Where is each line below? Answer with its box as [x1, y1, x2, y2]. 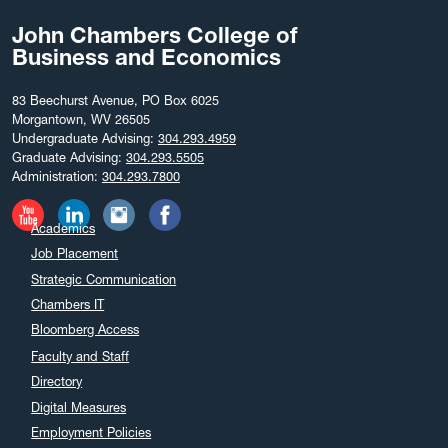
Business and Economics [12, 43, 281, 72]
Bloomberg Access [31, 322, 140, 338]
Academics [31, 220, 96, 236]
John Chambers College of [12, 21, 297, 50]
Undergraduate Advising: [12, 130, 158, 146]
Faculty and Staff [31, 348, 130, 364]
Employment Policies [31, 424, 152, 440]
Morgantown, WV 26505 [12, 111, 150, 127]
